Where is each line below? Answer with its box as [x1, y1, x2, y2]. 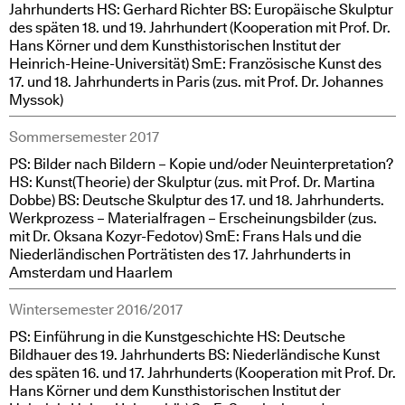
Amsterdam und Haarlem [9, 262, 173, 283]
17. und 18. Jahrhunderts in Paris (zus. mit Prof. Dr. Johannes [9, 71, 383, 92]
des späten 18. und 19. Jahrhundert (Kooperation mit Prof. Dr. [9, 17, 391, 38]
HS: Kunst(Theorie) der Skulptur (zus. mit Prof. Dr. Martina [9, 172, 375, 193]
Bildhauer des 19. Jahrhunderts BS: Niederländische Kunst [9, 344, 380, 365]
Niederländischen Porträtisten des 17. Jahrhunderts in [9, 244, 351, 265]
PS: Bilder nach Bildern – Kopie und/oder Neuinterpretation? [9, 154, 393, 174]
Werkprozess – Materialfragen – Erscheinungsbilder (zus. [9, 208, 377, 229]
